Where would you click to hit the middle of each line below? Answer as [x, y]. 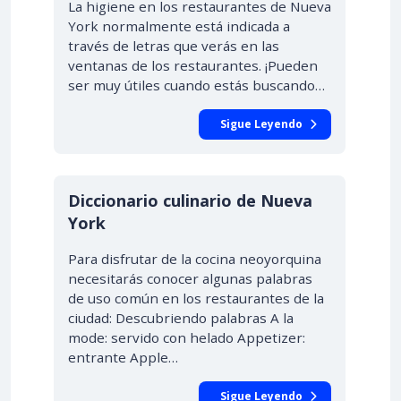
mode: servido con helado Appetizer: [187, 337]
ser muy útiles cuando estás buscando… [196, 85]
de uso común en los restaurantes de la [196, 298]
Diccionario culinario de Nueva [190, 200]
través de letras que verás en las [174, 46]
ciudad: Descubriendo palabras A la [181, 318]
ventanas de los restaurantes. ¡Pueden [193, 65]
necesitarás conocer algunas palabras [190, 278]
